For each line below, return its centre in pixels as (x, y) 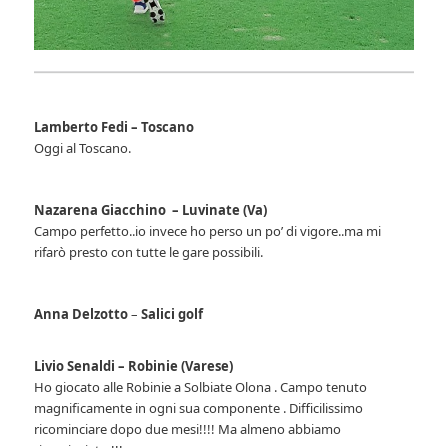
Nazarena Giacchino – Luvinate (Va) (151, 209)
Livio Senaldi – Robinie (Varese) (134, 365)
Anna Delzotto (81, 313)
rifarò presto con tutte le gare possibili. (149, 251)
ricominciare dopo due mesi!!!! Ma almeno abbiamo (188, 428)
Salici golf (172, 313)
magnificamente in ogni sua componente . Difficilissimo (199, 407)
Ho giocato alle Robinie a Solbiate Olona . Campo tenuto (201, 386)
